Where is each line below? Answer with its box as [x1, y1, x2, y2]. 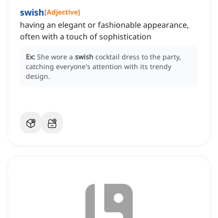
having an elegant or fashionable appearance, [20, 19, 189, 31]
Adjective [47, 7, 78, 17]
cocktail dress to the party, [95, 52, 181, 62]
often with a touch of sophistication [20, 31, 151, 42]
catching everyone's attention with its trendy [26, 62, 171, 72]
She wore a [37, 52, 75, 62]
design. [26, 72, 50, 81]
